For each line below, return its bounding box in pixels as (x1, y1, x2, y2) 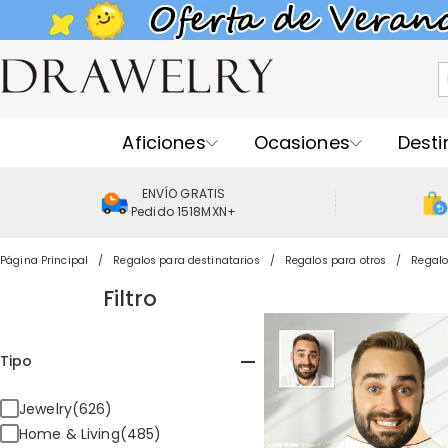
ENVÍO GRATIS (141, 185, 226, 202)
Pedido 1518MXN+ (131, 203, 236, 220)
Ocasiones (253, 129, 350, 155)
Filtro (102, 284, 158, 313)
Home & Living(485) (19, 423, 162, 444)
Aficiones (122, 129, 206, 155)
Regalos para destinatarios (113, 253, 260, 268)
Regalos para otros (284, 253, 387, 268)
